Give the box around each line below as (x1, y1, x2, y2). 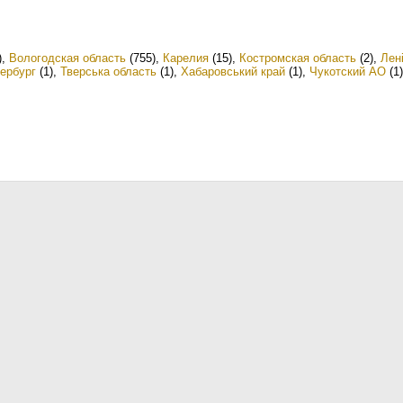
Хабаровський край (181, 65, 285, 78)
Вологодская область (9, 51, 126, 65)
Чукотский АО (309, 65, 386, 78)
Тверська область (60, 65, 157, 78)
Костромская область (239, 51, 356, 65)
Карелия (163, 51, 209, 65)
